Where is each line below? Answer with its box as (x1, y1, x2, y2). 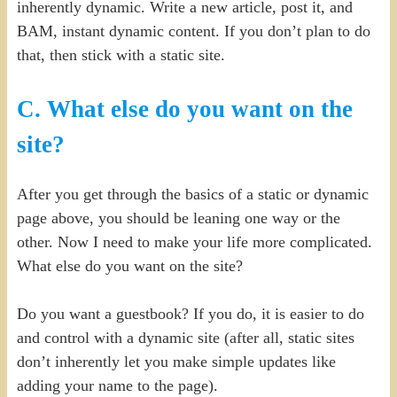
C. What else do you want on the (16, 96, 353, 123)
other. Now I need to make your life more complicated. (16, 232, 372, 251)
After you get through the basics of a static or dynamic (16, 184, 369, 203)
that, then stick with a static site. (16, 46, 225, 65)
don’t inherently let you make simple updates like (16, 352, 336, 370)
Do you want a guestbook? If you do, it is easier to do (16, 304, 364, 323)
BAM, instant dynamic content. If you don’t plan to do (16, 22, 370, 41)
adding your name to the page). (16, 376, 218, 394)
